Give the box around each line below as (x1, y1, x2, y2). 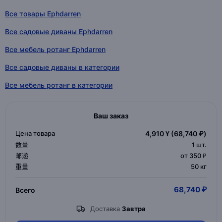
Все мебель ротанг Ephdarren (5, 45, 106, 54)
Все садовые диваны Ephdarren (5, 27, 112, 36)
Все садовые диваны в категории (5, 63, 119, 71)
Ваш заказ (94, 111, 128, 120)
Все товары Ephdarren (5, 9, 81, 18)
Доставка (90, 204, 122, 213)
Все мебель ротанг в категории (5, 81, 112, 89)
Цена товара (15, 129, 55, 137)
